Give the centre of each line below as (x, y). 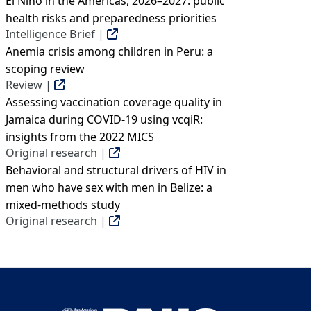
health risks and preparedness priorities (111, 18)
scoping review (45, 69)
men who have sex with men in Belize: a (109, 187)
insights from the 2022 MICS (80, 137)
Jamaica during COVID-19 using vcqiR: (104, 119)
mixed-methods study (63, 205)
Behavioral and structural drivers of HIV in (116, 170)
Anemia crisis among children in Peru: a (109, 51)
